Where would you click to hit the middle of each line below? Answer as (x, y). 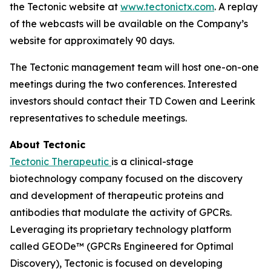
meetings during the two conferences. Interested (123, 84)
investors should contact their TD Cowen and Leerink (132, 101)
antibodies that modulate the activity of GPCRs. (121, 212)
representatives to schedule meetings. (98, 118)
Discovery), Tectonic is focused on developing (116, 263)
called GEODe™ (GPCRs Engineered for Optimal (122, 246)
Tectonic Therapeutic (60, 162)
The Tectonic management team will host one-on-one (134, 67)
